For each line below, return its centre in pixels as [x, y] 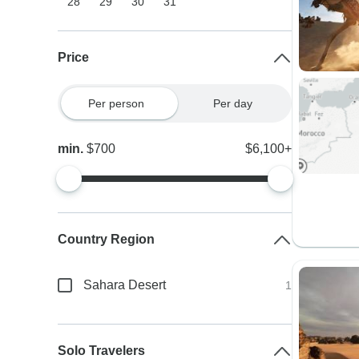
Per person [116, 103]
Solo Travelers [102, 351]
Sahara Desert [125, 285]
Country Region [107, 239]
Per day [233, 103]
